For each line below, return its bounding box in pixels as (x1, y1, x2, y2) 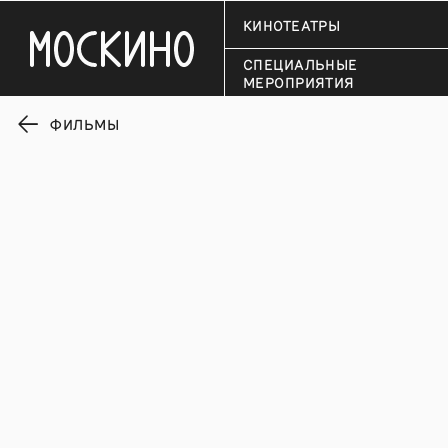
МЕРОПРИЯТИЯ (243, 72, 355, 91)
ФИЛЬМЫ (50, 115, 119, 133)
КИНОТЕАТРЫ (243, 15, 341, 34)
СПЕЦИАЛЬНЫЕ (243, 54, 358, 73)
